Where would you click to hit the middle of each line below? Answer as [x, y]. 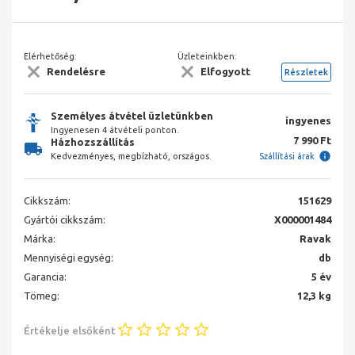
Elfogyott [225, 72]
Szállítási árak [287, 157]
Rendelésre [76, 72]
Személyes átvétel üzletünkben [132, 116]
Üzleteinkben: [207, 56]
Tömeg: [42, 296]
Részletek [306, 72]
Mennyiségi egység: [69, 258]
